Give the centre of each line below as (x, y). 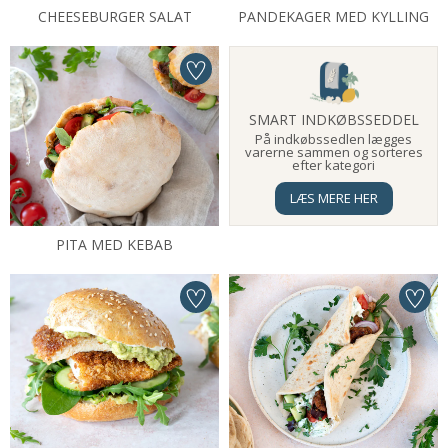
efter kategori (333, 165)
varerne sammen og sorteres (333, 152)
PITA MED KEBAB (114, 244)
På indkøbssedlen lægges (333, 139)
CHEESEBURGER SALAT (114, 16)
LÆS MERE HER (333, 198)
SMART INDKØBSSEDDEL (333, 119)
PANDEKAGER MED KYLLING (333, 16)
